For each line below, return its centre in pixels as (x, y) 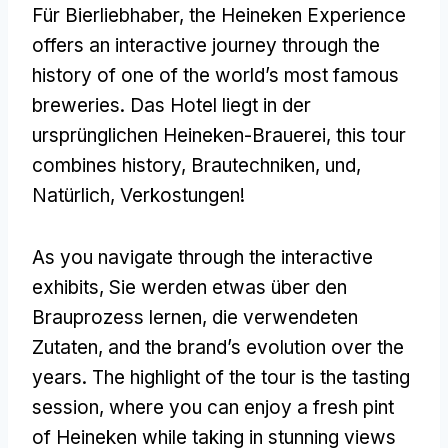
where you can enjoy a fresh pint (251, 407)
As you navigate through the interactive (202, 257)
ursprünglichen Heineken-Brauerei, (184, 135)
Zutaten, (70, 347)
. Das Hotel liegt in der (215, 105)
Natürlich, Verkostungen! (138, 195)
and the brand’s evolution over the (256, 347)
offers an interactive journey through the (206, 45)
